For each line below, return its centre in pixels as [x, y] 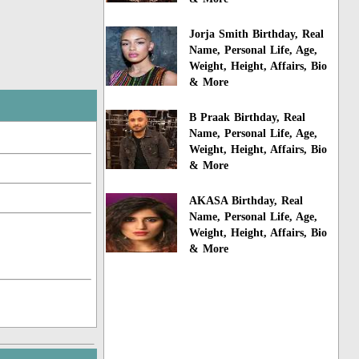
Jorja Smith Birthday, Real [257, 34]
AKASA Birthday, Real [246, 200]
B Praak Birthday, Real [248, 117]
